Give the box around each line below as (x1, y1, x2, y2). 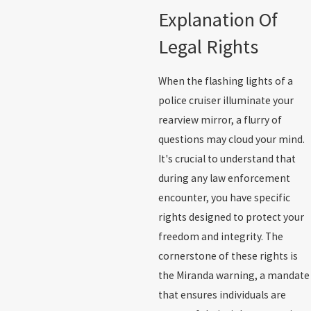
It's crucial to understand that (158, 151, 296, 165)
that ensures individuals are (158, 287, 286, 301)
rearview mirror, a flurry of (158, 112, 282, 126)
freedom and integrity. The (158, 229, 283, 243)
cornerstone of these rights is (158, 249, 298, 262)
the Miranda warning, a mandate (158, 268, 310, 282)
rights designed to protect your (158, 210, 304, 224)
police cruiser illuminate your (158, 93, 294, 107)
